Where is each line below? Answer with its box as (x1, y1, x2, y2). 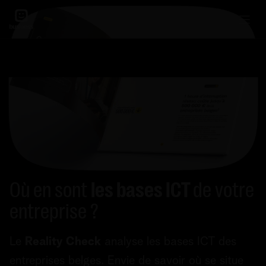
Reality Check (25, 236, 101, 248)
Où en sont (9, 178, 91, 203)
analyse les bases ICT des (101, 236, 236, 248)
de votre (193, 178, 254, 203)
